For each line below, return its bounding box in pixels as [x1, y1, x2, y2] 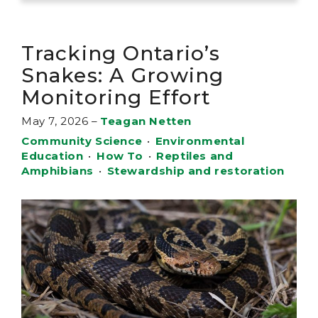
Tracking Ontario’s [21, 41, 221, 65]
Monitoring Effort [21, 85, 212, 109]
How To [97, 149, 143, 163]
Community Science [21, 134, 143, 148]
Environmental [155, 134, 245, 148]
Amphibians [21, 164, 94, 177]
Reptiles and [156, 149, 234, 163]
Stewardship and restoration [106, 164, 285, 177]
